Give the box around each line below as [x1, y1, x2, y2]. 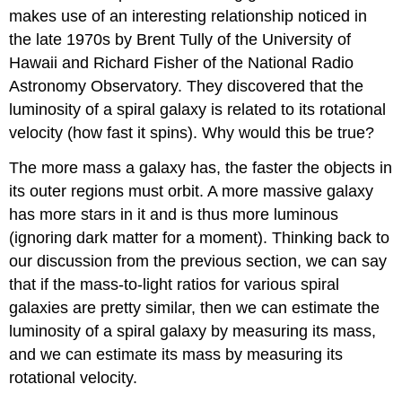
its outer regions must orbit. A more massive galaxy [9, 182, 374, 201]
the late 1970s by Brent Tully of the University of [9, 31, 352, 49]
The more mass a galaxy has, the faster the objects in [9, 159, 393, 178]
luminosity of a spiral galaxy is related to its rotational [9, 100, 387, 119]
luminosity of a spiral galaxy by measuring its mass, [9, 322, 377, 341]
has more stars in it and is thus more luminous [9, 205, 339, 224]
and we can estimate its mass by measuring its [9, 345, 344, 364]
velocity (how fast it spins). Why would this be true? [9, 124, 375, 143]
